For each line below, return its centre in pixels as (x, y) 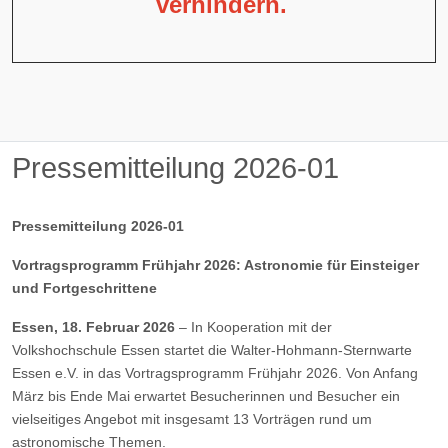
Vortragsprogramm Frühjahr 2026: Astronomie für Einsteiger (215, 264)
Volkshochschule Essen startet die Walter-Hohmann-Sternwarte (212, 349)
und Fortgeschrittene (84, 287)
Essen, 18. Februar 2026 (93, 326)
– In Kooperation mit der (253, 326)
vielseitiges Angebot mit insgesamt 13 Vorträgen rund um (192, 418)
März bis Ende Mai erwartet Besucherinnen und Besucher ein (206, 395)
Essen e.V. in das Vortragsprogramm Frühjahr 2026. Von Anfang (215, 372)
